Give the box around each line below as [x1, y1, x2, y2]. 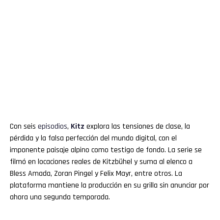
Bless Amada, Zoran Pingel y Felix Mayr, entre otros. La [10, 168, 182, 179]
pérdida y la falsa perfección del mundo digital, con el [10, 133, 177, 144]
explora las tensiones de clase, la [84, 121, 190, 132]
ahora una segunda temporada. [10, 192, 110, 203]
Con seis [10, 121, 38, 132]
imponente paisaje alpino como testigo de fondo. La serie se [10, 145, 202, 156]
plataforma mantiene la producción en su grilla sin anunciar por [10, 180, 209, 191]
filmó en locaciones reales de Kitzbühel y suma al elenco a [10, 157, 192, 167]
